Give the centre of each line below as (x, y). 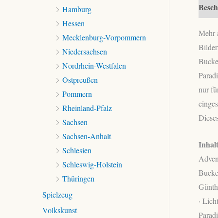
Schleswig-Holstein (92, 164)
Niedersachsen (85, 51)
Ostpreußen (80, 79)
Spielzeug (57, 194)
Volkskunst (60, 210)
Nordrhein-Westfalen (94, 65)
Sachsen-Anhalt (87, 136)
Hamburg (77, 9)
